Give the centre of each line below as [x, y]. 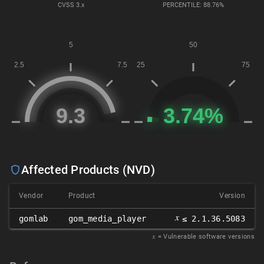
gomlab [34, 219]
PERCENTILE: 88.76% [193, 5]
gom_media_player [108, 219]
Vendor [31, 196]
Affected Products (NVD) [88, 170]
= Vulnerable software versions [206, 237]
